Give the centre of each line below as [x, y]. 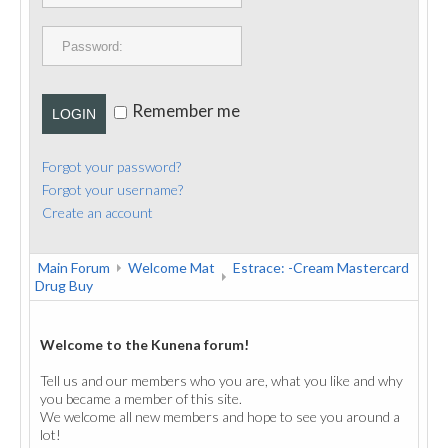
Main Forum [74, 267]
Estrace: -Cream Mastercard [321, 267]
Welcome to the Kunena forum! [144, 344]
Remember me [186, 111]
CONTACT [81, 64]
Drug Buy [64, 285]
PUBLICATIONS [96, 18]
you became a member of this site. [141, 398]
